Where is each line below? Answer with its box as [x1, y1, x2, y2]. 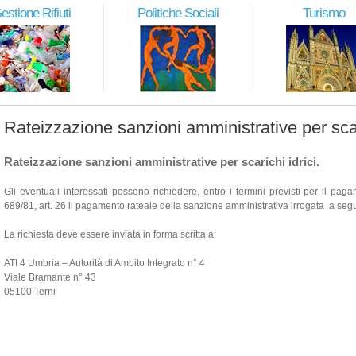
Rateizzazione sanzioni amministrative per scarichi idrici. [4, 156, 319, 168]
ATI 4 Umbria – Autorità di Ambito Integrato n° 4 [4, 257, 205, 269]
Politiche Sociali [137, 6, 219, 21]
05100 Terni [4, 286, 56, 297]
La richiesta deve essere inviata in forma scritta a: [4, 229, 216, 240]
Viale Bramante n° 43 [4, 272, 96, 283]
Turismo [303, 6, 345, 21]
